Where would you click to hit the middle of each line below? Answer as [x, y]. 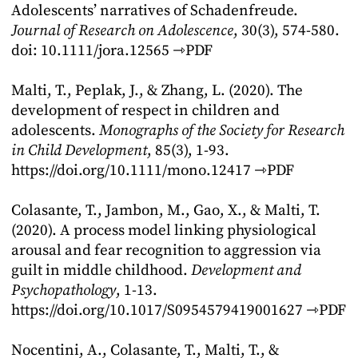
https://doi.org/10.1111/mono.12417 [131, 171]
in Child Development [79, 151]
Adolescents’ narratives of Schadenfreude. [155, 11]
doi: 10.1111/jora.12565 [92, 51]
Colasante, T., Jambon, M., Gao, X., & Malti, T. [166, 211]
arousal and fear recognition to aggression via [166, 251]
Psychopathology [64, 290]
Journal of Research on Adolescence [122, 31]
